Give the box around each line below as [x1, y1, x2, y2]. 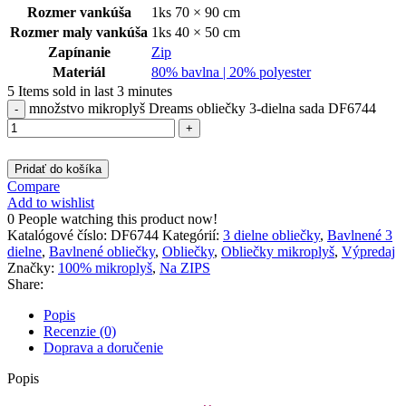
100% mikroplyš [58, 260, 152, 276]
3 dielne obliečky [223, 227, 320, 244]
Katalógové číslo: [7, 227, 111, 244]
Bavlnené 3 [327, 227, 392, 244]
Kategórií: [162, 227, 219, 244]
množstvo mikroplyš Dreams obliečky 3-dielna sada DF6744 [29, 101, 376, 117]
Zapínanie [47, 44, 111, 61]
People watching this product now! [18, 211, 217, 227]
